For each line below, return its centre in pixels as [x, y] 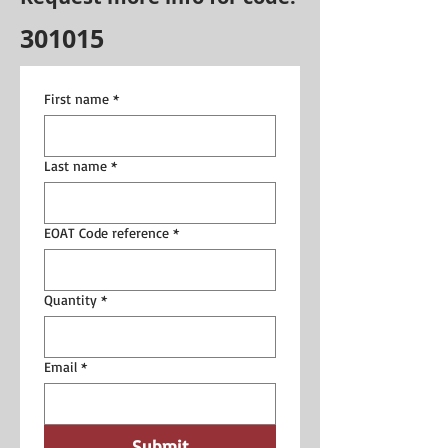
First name [76, 98]
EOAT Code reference [106, 232]
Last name [75, 165]
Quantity [70, 299]
